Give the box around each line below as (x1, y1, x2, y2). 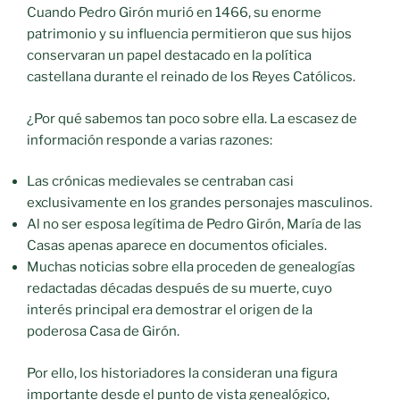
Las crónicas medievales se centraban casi (27, 173, 294, 190)
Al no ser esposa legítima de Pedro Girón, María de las (27, 216, 362, 233)
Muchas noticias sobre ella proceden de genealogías (27, 259, 355, 276)
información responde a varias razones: (27, 131, 272, 148)
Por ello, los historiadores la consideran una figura (27, 364, 337, 381)
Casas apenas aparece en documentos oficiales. (27, 237, 327, 254)
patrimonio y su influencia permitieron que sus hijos (27, 26, 352, 43)
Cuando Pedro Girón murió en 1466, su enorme (27, 4, 321, 21)
